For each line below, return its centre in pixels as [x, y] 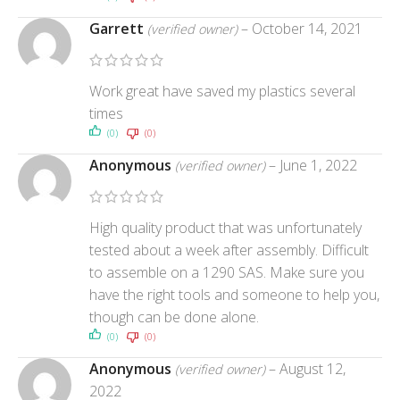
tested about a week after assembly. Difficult [229, 250]
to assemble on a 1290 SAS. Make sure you [227, 272]
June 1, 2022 [318, 165]
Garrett [118, 28]
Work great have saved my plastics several [222, 91]
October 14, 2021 [307, 28]
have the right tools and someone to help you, [234, 294]
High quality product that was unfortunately [225, 227]
